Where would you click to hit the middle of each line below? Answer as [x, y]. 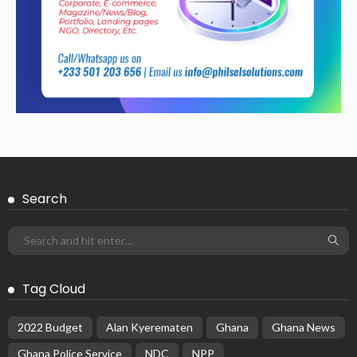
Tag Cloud [54, 288]
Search [45, 198]
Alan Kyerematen [149, 327]
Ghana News [304, 327]
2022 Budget [50, 327]
